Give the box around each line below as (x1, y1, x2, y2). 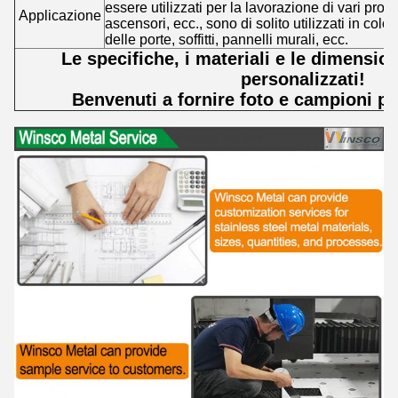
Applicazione (18, 8, 101, 24)
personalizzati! (241, 69, 365, 90)
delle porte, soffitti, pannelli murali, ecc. (105, 32, 348, 48)
